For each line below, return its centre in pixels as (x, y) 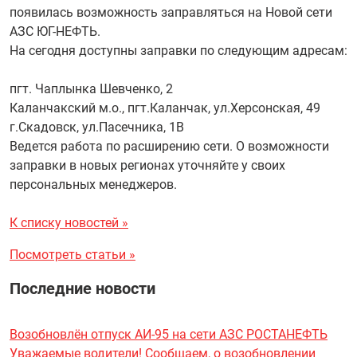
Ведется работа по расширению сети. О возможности (169, 146)
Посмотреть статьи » (73, 254)
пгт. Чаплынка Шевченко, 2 (91, 88)
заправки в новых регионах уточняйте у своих (147, 165)
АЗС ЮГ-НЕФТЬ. (55, 31)
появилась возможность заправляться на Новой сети (171, 12)
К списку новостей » (69, 222)
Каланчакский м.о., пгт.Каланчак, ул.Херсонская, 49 (165, 108)
